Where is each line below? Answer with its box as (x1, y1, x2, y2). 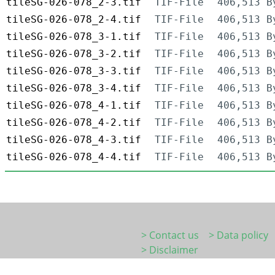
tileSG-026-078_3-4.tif (6, 82, 141, 95)
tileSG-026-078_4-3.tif (6, 134, 141, 146)
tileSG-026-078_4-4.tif (6, 151, 141, 163)
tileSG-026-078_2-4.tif (6, 14, 141, 26)
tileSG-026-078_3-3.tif (6, 65, 141, 77)
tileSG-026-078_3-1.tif (6, 31, 141, 43)
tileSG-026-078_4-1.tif (6, 99, 141, 112)
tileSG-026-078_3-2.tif (6, 48, 141, 60)
